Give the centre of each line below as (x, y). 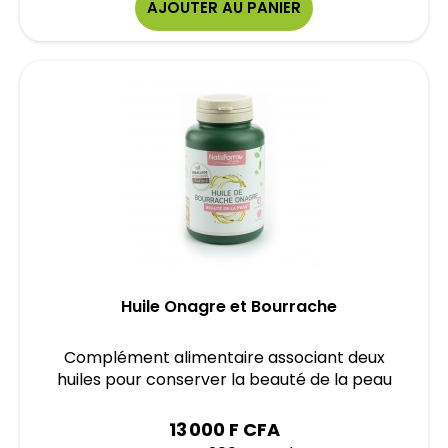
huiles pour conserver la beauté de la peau (224, 379)
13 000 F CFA (224, 429)
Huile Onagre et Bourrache (229, 306)
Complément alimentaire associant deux (224, 357)
